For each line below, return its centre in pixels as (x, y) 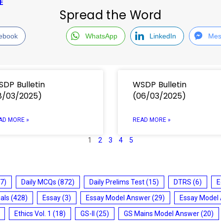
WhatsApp (101, 36)
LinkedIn (163, 36)
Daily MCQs (39, 182)
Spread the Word (110, 15)
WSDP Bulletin (160, 84)
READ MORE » (152, 120)
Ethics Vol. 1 (33, 213)
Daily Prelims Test (117, 182)
